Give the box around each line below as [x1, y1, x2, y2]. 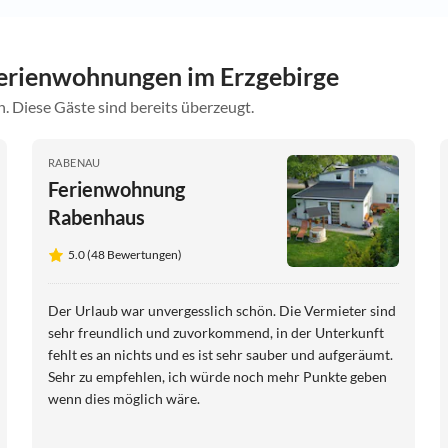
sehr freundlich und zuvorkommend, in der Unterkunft [48, 324, 384, 342]
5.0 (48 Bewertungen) [68, 247, 182, 263]
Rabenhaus [48, 205, 145, 230]
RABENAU [48, 156, 101, 170]
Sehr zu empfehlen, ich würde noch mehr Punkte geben [48, 368, 387, 386]
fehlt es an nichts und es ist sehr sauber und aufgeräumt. [48, 346, 393, 364]
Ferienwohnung [48, 177, 185, 202]
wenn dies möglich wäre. [48, 390, 200, 408]
